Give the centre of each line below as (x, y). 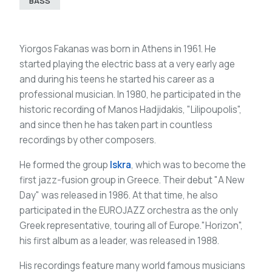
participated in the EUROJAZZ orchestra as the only (129, 210)
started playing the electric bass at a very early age (127, 64)
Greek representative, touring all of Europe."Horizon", (131, 225)
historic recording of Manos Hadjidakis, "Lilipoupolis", (131, 109)
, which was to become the (189, 165)
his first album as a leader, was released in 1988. (119, 240)
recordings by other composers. (88, 140)
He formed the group (65, 165)
